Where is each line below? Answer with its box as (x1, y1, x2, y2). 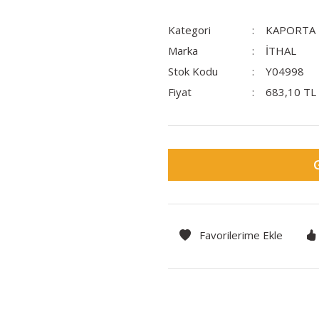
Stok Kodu (168, 64, 218, 78)
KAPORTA (265, 23, 315, 37)
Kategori (168, 23, 211, 37)
